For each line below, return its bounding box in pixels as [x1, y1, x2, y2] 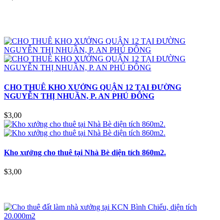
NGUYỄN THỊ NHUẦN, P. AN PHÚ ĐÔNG [4, 91, 154, 100]
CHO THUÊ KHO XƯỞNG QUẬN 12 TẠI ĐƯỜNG [4, 82, 181, 91]
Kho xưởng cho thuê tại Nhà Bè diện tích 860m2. [4, 148, 166, 157]
